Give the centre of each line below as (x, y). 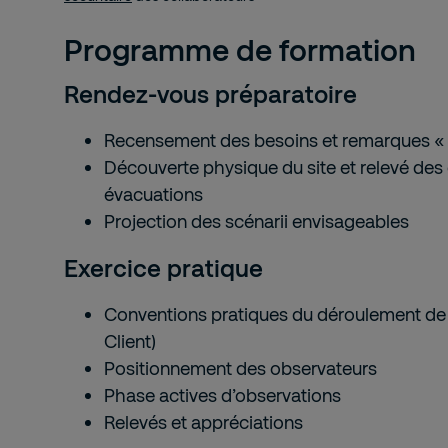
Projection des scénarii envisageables (256, 221)
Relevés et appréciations (203, 422)
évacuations (153, 194)
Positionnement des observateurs (240, 368)
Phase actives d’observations (222, 395)
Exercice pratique (163, 267)
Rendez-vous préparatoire (210, 93)
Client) (130, 341)
